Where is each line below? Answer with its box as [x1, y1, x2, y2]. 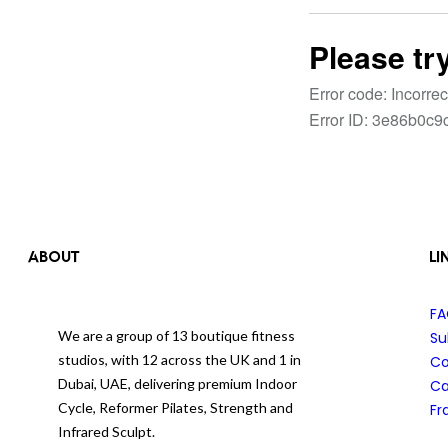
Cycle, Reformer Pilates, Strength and [58, 398, 293, 416]
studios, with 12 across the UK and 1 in [58, 350, 301, 368]
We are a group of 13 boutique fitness [58, 326, 295, 344]
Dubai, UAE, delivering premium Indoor [58, 374, 297, 392]
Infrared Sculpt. [58, 422, 155, 440]
